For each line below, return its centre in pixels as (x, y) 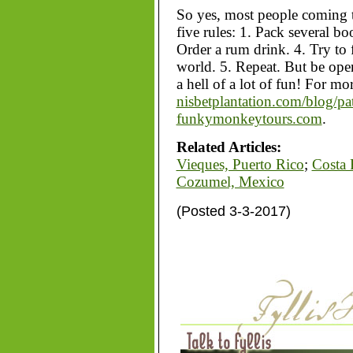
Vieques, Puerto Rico (240, 164)
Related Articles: (229, 147)
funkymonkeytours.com (249, 119)
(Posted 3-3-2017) (233, 211)
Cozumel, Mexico (230, 182)
